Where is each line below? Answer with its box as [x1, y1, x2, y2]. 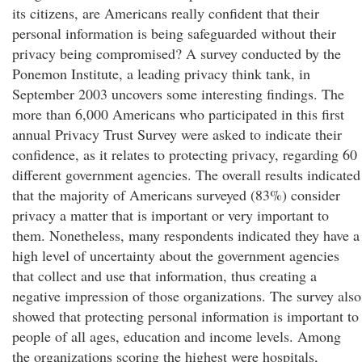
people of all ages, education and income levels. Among [12, 326, 341, 346]
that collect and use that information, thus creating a [12, 266, 317, 285]
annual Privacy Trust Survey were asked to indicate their [12, 124, 342, 144]
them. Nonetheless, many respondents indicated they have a [12, 225, 360, 245]
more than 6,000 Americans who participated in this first [12, 104, 344, 124]
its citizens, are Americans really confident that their [12, 3, 319, 23]
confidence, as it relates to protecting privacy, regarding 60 [12, 145, 357, 164]
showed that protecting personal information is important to [12, 306, 359, 326]
